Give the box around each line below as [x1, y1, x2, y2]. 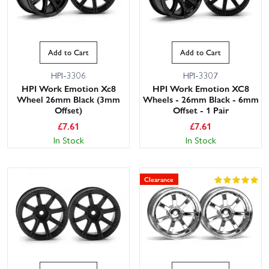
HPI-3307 [183, 68, 218, 82]
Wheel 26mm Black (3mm [17, 92, 120, 106]
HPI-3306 [51, 68, 86, 82]
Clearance [144, 174, 174, 184]
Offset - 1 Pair [172, 103, 229, 116]
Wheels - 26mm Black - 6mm [142, 92, 259, 106]
